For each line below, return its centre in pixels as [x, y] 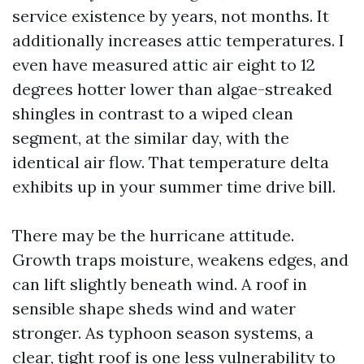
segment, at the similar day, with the [151, 138]
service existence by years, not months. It [171, 16]
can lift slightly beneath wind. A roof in [160, 284]
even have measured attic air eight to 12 [164, 65]
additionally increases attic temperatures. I [178, 40]
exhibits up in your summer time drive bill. [174, 186]
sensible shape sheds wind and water [154, 308]
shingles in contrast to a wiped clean [153, 113]
